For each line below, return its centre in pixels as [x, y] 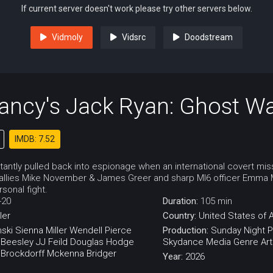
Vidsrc [134, 37]
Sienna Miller [41, 231]
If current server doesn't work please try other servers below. [136, 9]
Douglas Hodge [102, 242]
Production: [186, 231]
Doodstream [209, 37]
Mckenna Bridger [82, 254]
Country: [180, 216]
